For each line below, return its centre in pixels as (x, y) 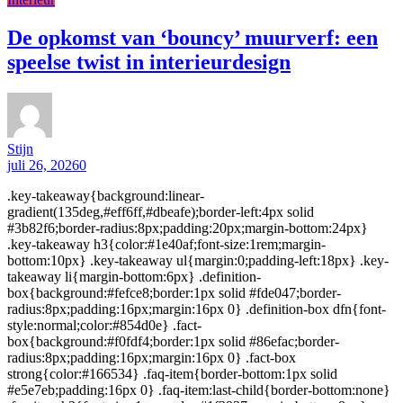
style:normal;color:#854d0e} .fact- (104, 325)
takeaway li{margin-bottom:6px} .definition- (134, 276)
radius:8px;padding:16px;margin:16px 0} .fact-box (152, 357)
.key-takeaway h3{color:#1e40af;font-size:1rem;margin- (166, 244)
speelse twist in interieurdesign (149, 62)
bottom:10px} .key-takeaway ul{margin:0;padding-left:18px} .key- (198, 260)
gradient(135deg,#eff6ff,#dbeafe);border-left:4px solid (161, 211)
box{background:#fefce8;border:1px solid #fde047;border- (174, 292)
